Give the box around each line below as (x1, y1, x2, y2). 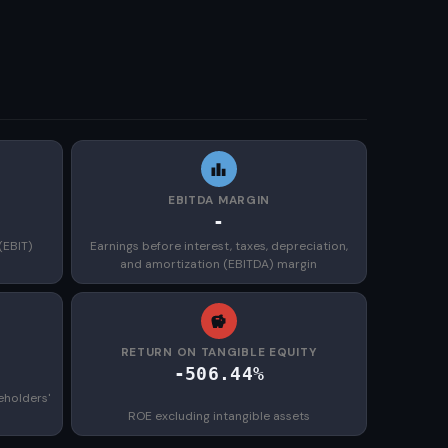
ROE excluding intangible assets (127, 408, 310, 424)
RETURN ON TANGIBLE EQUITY (120, 344, 318, 360)
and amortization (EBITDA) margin (120, 256, 318, 272)
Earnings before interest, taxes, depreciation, (89, 238, 348, 254)
